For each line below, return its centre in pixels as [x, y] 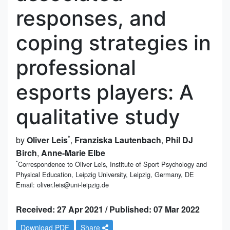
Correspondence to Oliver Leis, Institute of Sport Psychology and [112, 164]
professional [76, 67]
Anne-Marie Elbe [73, 152]
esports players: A [105, 92]
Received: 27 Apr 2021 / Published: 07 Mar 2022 [108, 209]
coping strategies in [113, 43]
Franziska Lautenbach [118, 140]
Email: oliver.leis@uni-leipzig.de [62, 184]
